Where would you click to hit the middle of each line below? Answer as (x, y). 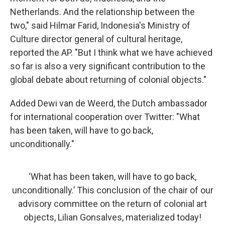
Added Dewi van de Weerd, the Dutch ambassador (109, 103)
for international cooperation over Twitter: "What (105, 117)
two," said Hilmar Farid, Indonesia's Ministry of (100, 25)
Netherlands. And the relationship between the (102, 12)
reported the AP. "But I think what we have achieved (111, 52)
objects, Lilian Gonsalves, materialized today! (113, 217)
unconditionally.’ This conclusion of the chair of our (113, 190)
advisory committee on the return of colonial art (113, 204)
